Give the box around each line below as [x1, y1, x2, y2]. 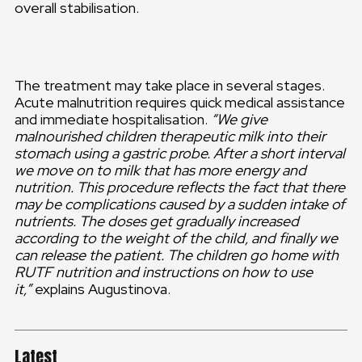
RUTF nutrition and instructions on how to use [15, 263, 313, 281]
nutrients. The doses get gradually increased [15, 212, 299, 230]
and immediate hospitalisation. [15, 110, 211, 128]
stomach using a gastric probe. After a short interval [15, 144, 345, 162]
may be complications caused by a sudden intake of [15, 195, 345, 213]
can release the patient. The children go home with [15, 246, 339, 264]
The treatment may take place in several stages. [15, 76, 325, 95]
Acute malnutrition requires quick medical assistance [15, 93, 345, 112]
